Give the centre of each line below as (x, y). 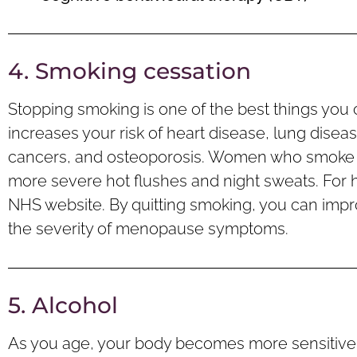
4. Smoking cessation (129, 71)
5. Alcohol (63, 305)
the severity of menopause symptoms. (148, 229)
